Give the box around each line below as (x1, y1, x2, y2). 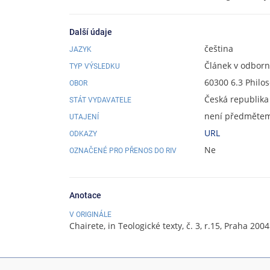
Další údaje (69, 27, 112, 37)
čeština (204, 42, 233, 54)
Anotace (69, 190, 101, 200)
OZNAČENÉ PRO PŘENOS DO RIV (69, 146, 177, 155)
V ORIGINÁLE (69, 210, 111, 219)
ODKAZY (69, 129, 97, 138)
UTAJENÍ (69, 112, 99, 121)
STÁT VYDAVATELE (69, 95, 131, 104)
